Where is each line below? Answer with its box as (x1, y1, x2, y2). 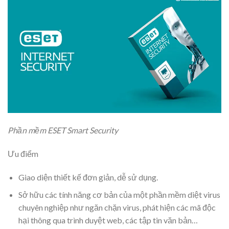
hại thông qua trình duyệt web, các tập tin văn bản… (18, 215, 198, 225)
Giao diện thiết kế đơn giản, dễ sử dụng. (18, 172, 158, 182)
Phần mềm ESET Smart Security (8, 125, 118, 135)
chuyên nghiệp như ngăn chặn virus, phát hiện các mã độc (18, 202, 216, 213)
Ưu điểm (8, 148, 38, 158)
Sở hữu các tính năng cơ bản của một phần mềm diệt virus (18, 190, 220, 200)
